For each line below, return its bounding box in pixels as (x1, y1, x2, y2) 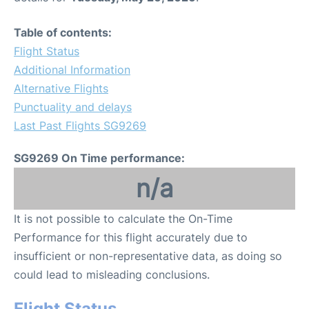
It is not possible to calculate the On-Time (14, 212, 232, 226)
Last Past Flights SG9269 (14, 119, 146, 132)
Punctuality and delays (14, 100, 132, 114)
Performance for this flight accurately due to (14, 230, 248, 244)
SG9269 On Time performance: (14, 151, 185, 165)
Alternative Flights (14, 81, 108, 95)
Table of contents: (14, 26, 112, 39)
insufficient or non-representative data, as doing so (14, 249, 282, 263)
